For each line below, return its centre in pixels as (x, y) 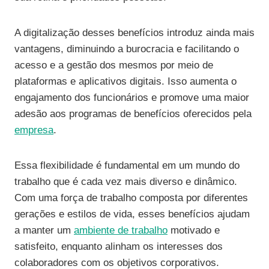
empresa (34, 130)
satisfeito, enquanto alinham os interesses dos (119, 247)
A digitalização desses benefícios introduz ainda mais (134, 33)
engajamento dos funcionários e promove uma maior (132, 98)
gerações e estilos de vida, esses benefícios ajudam (132, 214)
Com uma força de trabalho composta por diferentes (131, 198)
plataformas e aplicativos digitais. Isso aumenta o (125, 82)
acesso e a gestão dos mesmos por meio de (114, 65)
